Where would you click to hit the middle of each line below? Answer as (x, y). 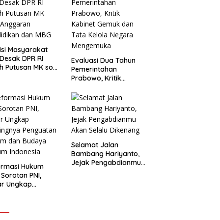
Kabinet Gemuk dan (103, 87)
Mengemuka (91, 104)
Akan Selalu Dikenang (106, 171)
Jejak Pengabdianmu (106, 162)
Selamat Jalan (95, 145)
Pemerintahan (94, 69)
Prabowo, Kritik (96, 78)
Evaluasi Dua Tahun (103, 60)
